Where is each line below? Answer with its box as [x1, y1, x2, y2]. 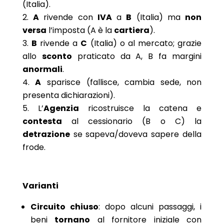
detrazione [22, 128, 70, 140]
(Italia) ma [131, 11, 185, 23]
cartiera [113, 24, 149, 36]
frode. [22, 141, 45, 153]
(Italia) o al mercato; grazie [87, 37, 202, 49]
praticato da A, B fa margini [71, 50, 202, 62]
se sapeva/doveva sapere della [69, 128, 202, 140]
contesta [22, 115, 62, 127]
